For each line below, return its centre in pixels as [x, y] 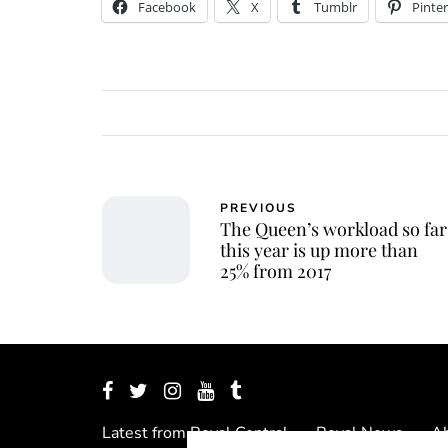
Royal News [359, 433]
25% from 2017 [275, 271]
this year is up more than [319, 250]
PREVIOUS [258, 208]
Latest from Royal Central [195, 433]
